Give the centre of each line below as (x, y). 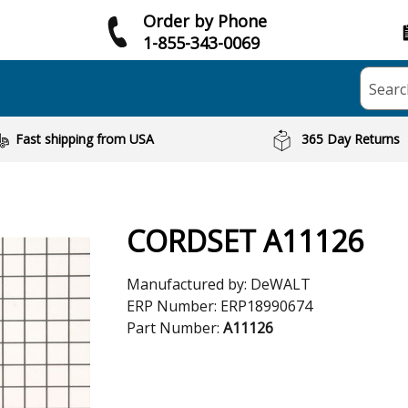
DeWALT (280, 284)
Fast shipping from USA (84, 139)
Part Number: (175, 328)
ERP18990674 (266, 306)
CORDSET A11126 (245, 241)
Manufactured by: (189, 284)
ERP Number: (173, 306)
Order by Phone (205, 20)
